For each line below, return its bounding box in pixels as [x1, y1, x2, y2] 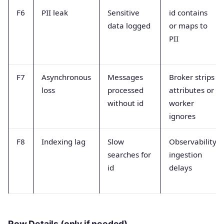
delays [169, 162, 192, 173]
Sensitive [107, 7, 139, 18]
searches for [107, 149, 151, 160]
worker [169, 98, 194, 108]
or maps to [169, 20, 207, 31]
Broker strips [169, 72, 214, 82]
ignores [169, 111, 195, 121]
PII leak [41, 7, 68, 18]
